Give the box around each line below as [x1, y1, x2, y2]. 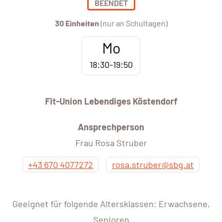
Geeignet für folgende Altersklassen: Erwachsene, [12, 198, 210, 210]
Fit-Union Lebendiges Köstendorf [45, 96, 177, 107]
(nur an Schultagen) [99, 18, 167, 28]
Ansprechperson [78, 121, 144, 133]
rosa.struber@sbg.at [112, 159, 194, 170]
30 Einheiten [55, 18, 99, 28]
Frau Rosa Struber [75, 137, 147, 149]
